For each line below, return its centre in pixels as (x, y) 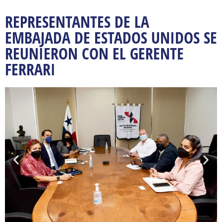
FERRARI (30, 69)
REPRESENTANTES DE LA (77, 22)
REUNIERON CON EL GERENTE (94, 54)
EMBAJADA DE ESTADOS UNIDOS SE (111, 38)
